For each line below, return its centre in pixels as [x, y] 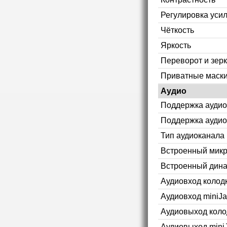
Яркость [176, 45]
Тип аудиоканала [193, 135]
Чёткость [177, 30]
